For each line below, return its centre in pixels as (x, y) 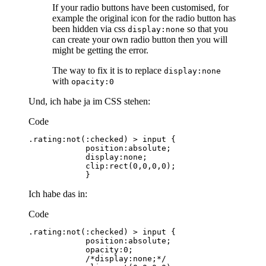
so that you (206, 28)
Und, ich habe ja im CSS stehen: (89, 101)
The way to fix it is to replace (108, 70)
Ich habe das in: (58, 194)
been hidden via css (90, 28)
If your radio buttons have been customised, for (140, 7)
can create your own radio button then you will (140, 39)
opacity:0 (93, 81)
